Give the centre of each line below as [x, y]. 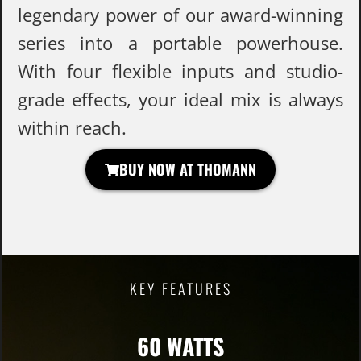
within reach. [72, 128]
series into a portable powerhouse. [180, 43]
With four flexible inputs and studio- [180, 71]
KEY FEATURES [180, 289]
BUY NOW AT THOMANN [188, 170]
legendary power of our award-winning [180, 15]
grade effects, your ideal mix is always [180, 100]
